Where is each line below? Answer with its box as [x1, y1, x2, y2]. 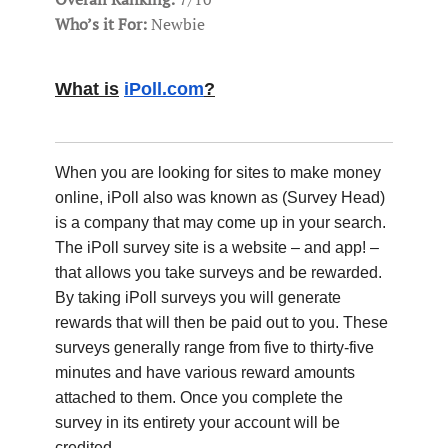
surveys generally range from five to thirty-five [55, 338, 374, 356]
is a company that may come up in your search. [55, 213, 386, 231]
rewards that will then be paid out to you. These [55, 313, 388, 331]
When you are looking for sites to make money [55, 163, 381, 181]
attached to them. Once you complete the [55, 388, 343, 406]
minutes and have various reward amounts [55, 363, 355, 381]
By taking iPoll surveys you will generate [55, 288, 341, 306]
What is [55, 78, 119, 99]
